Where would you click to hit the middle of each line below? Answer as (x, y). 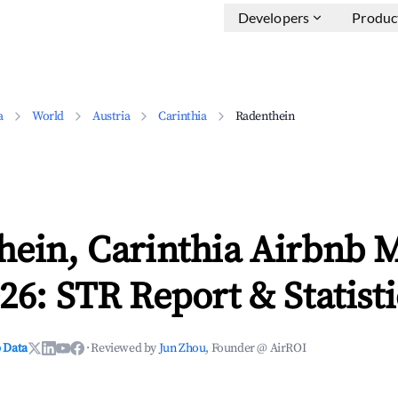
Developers (274, 17)
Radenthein (265, 116)
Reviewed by (125, 348)
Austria (111, 116)
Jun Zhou (182, 348)
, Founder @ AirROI (256, 348)
